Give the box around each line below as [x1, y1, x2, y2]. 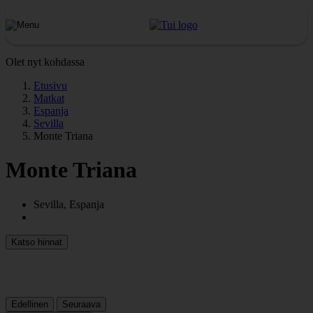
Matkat [34, 92, 64, 104]
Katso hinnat [11, 236, 62, 247]
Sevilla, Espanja [34, 198, 104, 210]
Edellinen [11, 298, 48, 310]
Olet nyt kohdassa [6, 56, 85, 68]
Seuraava [62, 298, 101, 310]
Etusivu [34, 80, 67, 92]
